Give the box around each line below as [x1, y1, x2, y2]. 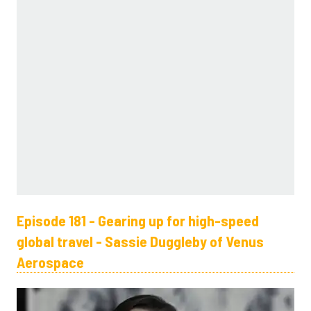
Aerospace [17, 253, 84, 271]
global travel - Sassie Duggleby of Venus [17, 232, 264, 251]
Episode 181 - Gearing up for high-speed [17, 211, 259, 230]
